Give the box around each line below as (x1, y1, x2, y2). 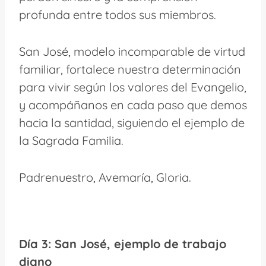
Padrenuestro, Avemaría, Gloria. (19, 169, 191, 185)
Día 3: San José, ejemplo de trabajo (19, 236, 226, 251)
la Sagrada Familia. (19, 132, 123, 148)
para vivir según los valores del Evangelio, (19, 79, 246, 94)
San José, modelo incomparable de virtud (19, 43, 245, 59)
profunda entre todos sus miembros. (19, 7, 216, 22)
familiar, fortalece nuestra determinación (19, 61, 241, 77)
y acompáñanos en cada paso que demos (19, 97, 247, 112)
